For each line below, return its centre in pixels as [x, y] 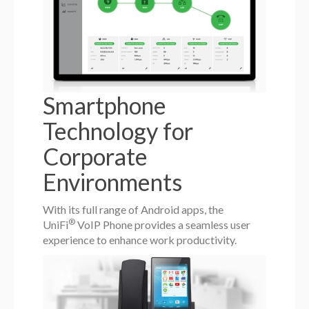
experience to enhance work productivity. [140, 240]
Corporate [96, 157]
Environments [113, 182]
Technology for [118, 131]
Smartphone [105, 106]
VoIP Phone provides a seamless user [163, 225]
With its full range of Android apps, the [133, 210]
